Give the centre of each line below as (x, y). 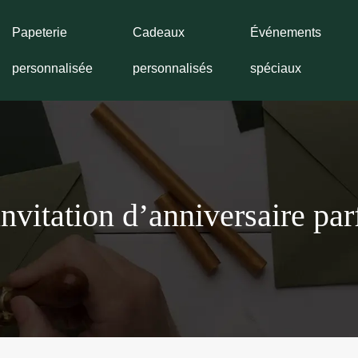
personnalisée (53, 68)
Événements (286, 32)
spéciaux (276, 68)
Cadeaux (158, 32)
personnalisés (172, 68)
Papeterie (40, 32)
